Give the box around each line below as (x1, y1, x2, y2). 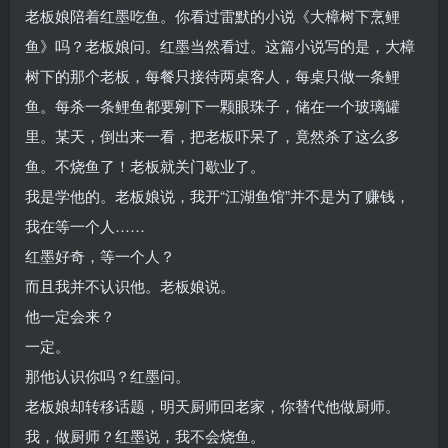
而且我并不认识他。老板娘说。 (25, 274, 235, 296)
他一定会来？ (25, 304, 115, 326)
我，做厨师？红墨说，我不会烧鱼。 (25, 424, 265, 446)
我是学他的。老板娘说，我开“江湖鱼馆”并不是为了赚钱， (25, 184, 410, 206)
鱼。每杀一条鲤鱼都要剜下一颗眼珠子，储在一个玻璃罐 (25, 94, 400, 116)
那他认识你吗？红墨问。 (25, 364, 190, 386)
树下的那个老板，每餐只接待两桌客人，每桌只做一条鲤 (25, 64, 400, 86)
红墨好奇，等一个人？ (25, 244, 175, 266)
